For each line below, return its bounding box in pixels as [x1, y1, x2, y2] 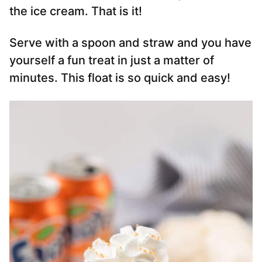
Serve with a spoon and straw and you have [9, 36, 251, 50]
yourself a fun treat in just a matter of [9, 53, 214, 68]
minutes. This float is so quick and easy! [9, 71, 230, 85]
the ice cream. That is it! [9, 4, 142, 19]
